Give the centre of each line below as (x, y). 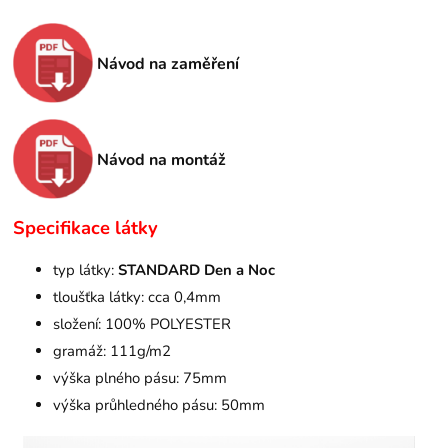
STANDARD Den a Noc (197, 270)
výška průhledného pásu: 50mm (159, 405)
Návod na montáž (162, 159)
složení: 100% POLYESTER (142, 324)
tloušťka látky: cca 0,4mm (137, 297)
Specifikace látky (86, 228)
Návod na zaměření (168, 63)
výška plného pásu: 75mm (140, 378)
